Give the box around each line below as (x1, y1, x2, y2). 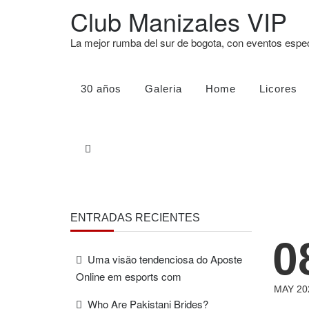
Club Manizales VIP (70, 3, 287, 39)
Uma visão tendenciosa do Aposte (88, 252, 242, 266)
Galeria (145, 83, 182, 94)
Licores (259, 83, 297, 94)
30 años (81, 83, 121, 94)
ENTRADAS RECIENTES (70, 212, 200, 223)
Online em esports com (76, 269, 181, 283)
